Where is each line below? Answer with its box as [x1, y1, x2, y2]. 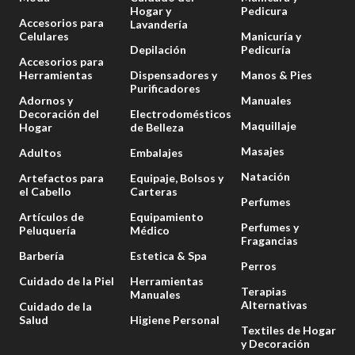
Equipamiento [130, 210, 204, 223]
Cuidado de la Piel [19, 274, 114, 288]
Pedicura [241, 4, 288, 17]
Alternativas [241, 298, 307, 311]
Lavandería [130, 17, 188, 31]
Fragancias [241, 234, 298, 247]
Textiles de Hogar [241, 323, 336, 337]
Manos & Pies [241, 68, 312, 82]
